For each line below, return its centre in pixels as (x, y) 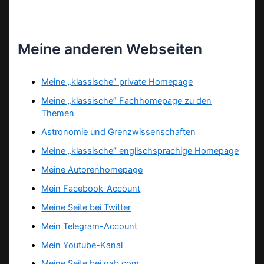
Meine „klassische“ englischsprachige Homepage (140, 151)
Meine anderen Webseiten (110, 49)
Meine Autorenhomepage (92, 169)
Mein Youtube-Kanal (82, 245)
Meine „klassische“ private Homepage (117, 82)
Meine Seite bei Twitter (86, 207)
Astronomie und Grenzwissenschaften (119, 132)
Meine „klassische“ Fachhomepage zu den (127, 100)
